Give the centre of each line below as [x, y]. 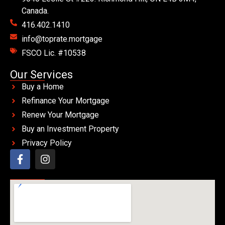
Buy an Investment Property [70, 129]
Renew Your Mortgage [60, 115]
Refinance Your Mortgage [65, 101]
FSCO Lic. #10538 [53, 53]
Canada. [35, 11]
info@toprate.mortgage [62, 39]
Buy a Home [42, 87]
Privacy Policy [46, 143]
